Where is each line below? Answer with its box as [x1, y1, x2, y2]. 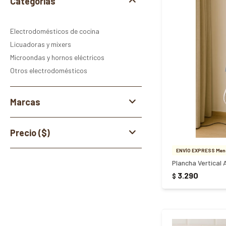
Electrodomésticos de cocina [10, 27, 99, 35]
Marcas [10, 96, 40, 107]
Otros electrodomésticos [10, 66, 87, 75]
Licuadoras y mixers [10, 40, 71, 48]
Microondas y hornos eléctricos [10, 53, 104, 62]
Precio [10, 127, 38, 138]
